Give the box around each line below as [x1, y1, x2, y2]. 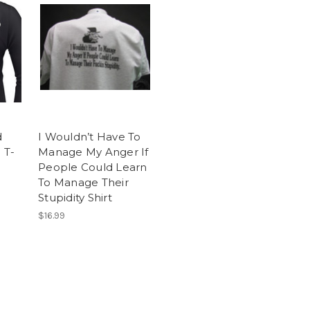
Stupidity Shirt [38, 191, 112, 205]
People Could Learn [38, 161, 147, 174]
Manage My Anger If [38, 145, 149, 159]
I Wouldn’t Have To [38, 130, 141, 144]
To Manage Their [38, 176, 129, 190]
